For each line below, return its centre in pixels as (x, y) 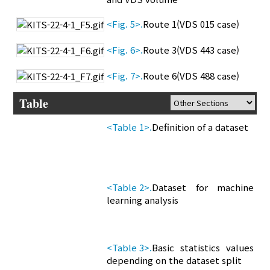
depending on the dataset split (174, 260)
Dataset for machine (203, 187)
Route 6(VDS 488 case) (191, 76)
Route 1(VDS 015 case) (191, 24)
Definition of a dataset (200, 127)
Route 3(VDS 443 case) (191, 50)
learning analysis (143, 200)
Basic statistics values (203, 248)
